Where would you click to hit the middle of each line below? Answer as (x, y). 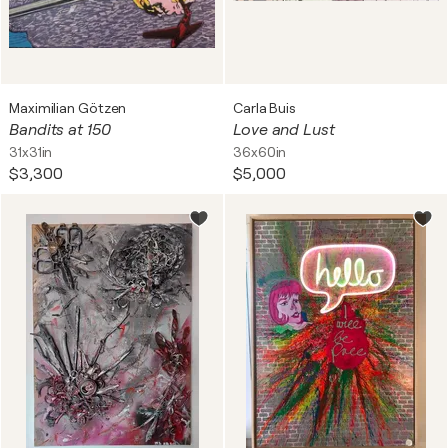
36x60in (260, 152)
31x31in (31, 152)
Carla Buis (264, 108)
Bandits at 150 (60, 130)
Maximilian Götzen (68, 108)
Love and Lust (284, 130)
